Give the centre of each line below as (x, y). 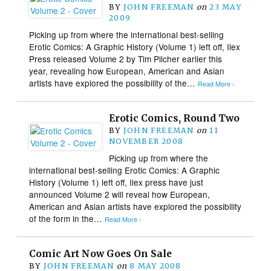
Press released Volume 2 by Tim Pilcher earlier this (126, 58)
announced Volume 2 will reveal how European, (120, 194)
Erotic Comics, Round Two (175, 118)
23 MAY (225, 7)
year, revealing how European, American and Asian (127, 70)
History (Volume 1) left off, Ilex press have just (116, 182)
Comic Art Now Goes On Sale (101, 253)
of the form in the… (67, 218)
